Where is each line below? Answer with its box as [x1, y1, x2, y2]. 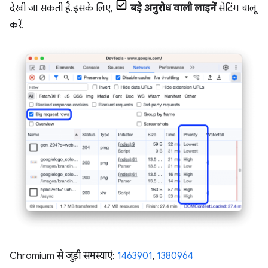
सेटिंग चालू [216, 2, 257, 15]
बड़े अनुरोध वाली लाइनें [130, 2, 216, 15]
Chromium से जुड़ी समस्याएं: [10, 250, 117, 263]
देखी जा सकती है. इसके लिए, [10, 2, 115, 15]
